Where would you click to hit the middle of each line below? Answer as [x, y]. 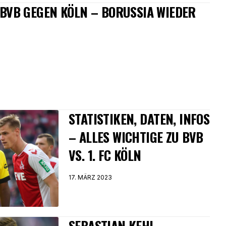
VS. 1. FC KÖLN [105, 155]
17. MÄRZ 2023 [90, 177]
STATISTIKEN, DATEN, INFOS [139, 119]
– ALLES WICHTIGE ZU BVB [136, 137]
